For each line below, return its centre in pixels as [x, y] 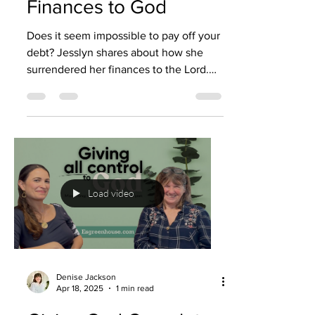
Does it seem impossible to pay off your [112, 36]
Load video [111, 193]
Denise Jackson [86, 277]
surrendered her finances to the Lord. [118, 69]
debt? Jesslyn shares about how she [115, 52]
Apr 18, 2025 [80, 288]
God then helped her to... [88, 86]
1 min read [135, 288]
